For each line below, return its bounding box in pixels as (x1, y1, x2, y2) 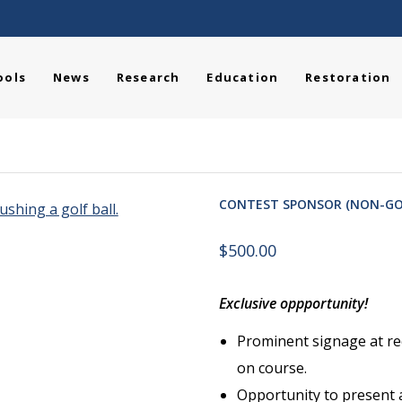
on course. (236, 358, 307, 378)
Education (206, 69, 279, 85)
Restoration (305, 69, 391, 85)
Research (116, 69, 180, 85)
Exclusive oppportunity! (218, 293, 368, 313)
